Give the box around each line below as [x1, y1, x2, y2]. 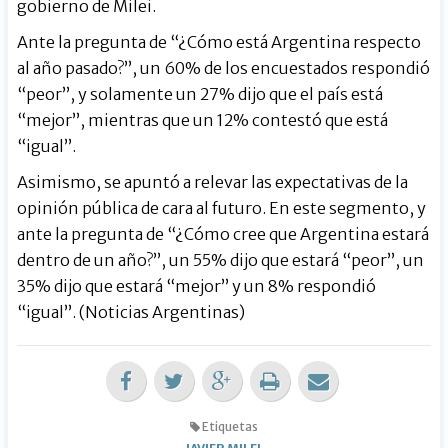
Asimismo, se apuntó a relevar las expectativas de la [17, 171, 409, 192]
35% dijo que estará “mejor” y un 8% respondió [17, 275, 377, 296]
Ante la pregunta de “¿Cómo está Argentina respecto [17, 31, 422, 52]
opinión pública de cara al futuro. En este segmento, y [17, 197, 427, 218]
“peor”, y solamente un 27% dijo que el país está [17, 83, 384, 104]
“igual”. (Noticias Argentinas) [17, 301, 246, 322]
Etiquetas [199, 418, 258, 434]
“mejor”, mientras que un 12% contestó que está [17, 109, 389, 130]
